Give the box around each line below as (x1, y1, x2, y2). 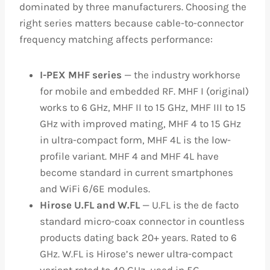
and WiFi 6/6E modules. (40, 183, 150, 195)
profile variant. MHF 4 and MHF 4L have (40, 150, 219, 162)
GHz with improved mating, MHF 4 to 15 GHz (40, 118, 241, 130)
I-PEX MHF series (40, 69, 122, 81)
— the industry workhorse (122, 69, 240, 81)
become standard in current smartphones (40, 166, 233, 178)
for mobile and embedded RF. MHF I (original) (40, 85, 249, 97)
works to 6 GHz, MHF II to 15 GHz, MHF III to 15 (40, 101, 246, 113)
